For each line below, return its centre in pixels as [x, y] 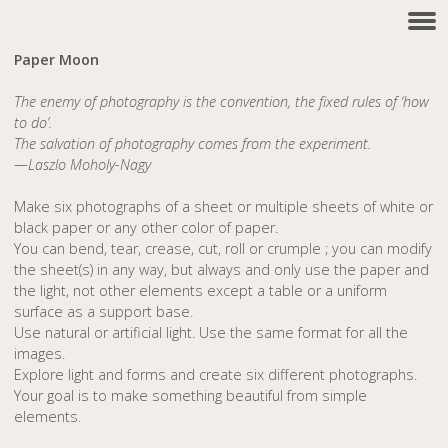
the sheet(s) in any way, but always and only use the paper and [222, 269]
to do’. [33, 122]
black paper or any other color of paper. [146, 227]
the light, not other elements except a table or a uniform [201, 290]
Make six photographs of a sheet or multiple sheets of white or [224, 206]
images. [40, 353]
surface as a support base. [104, 311]
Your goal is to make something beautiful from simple [191, 395]
